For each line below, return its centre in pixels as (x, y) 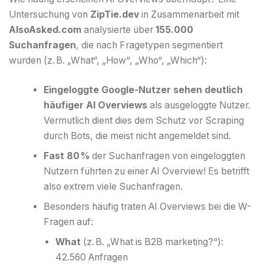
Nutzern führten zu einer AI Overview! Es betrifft (147, 171)
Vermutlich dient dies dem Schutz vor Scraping (144, 120)
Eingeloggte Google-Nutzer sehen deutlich (143, 90)
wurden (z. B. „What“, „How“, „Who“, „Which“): (108, 61)
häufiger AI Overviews (96, 105)
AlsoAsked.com (45, 30)
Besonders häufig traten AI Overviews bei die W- (148, 206)
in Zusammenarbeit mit (189, 15)
